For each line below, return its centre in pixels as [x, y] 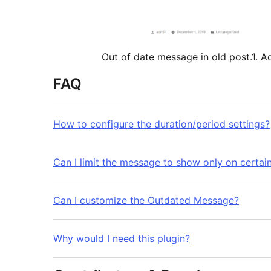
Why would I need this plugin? [122, 239]
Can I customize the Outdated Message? [146, 201]
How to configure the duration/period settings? [162, 124]
